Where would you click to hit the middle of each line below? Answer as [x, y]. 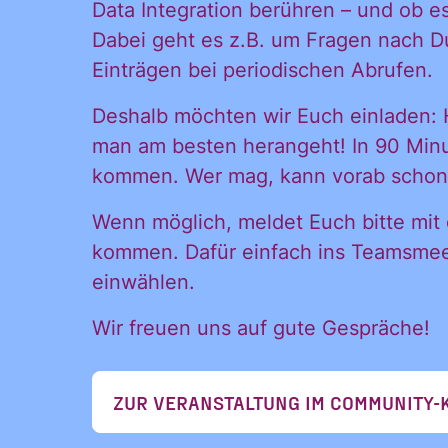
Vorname [260, 363]
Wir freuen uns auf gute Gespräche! [261, 328]
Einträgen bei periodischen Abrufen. [262, 70]
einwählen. [143, 282]
